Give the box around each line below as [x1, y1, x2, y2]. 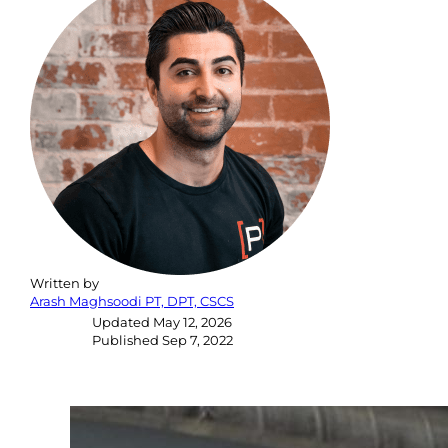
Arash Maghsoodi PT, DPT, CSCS [30, 293, 234, 310]
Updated [92, 314, 153, 331]
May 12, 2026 [153, 314, 232, 331]
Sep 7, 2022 [162, 332, 233, 349]
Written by [30, 275, 99, 292]
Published [92, 332, 162, 349]
